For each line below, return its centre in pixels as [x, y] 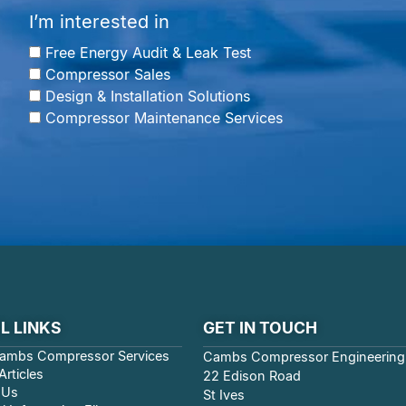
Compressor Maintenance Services [164, 117]
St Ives [223, 394]
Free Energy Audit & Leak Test [148, 52]
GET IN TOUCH [260, 327]
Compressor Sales [107, 74]
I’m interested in [99, 21]
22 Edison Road [251, 375]
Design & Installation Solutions [147, 96]
